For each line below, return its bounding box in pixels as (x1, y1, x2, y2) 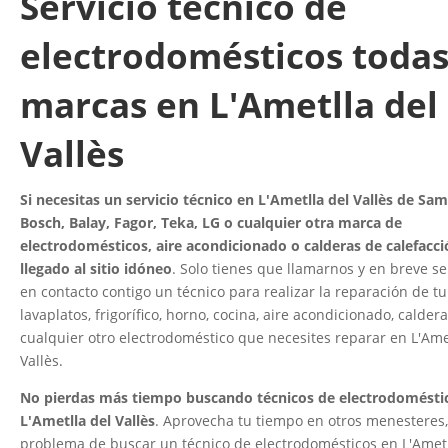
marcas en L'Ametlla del (20, 80, 438, 128)
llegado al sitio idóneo (20, 258, 172, 278)
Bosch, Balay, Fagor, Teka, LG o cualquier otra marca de (20, 212, 402, 232)
